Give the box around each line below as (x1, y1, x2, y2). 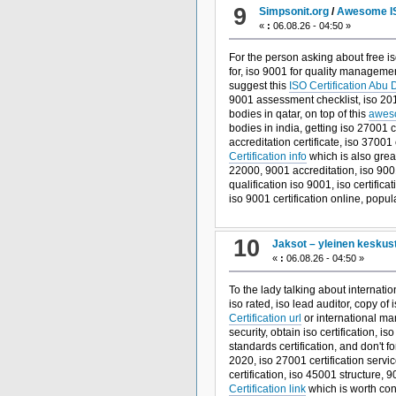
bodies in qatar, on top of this (228, 108, 369, 121)
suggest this (228, 80, 289, 93)
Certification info (228, 150, 307, 164)
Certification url (228, 311, 301, 324)
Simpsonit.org (259, 5, 330, 19)
